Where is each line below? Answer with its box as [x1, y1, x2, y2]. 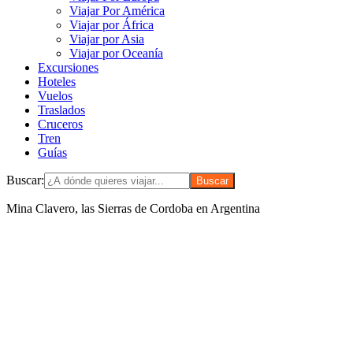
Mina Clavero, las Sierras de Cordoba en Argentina [6, 202, 260, 216]
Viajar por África [69, 18, 154, 32]
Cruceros [38, 117, 83, 132]
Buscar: [6, 173, 44, 188]
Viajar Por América [69, 4, 165, 18]
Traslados [38, 103, 85, 117]
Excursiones [38, 61, 98, 75]
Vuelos [38, 89, 72, 103]
